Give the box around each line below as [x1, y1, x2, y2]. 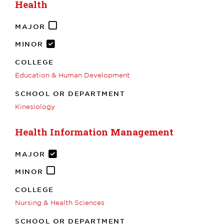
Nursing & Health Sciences [15, 198, 104, 206]
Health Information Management [15, 125, 173, 138]
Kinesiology [15, 102, 55, 110]
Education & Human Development [15, 70, 130, 79]
